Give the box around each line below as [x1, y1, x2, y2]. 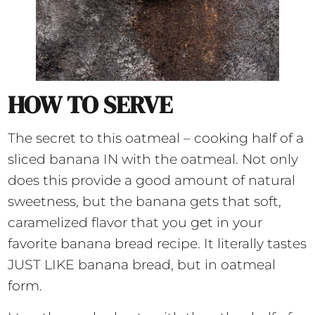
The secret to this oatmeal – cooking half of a [8, 130, 304, 147]
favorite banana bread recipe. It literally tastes [8, 236, 307, 252]
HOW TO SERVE [8, 88, 173, 122]
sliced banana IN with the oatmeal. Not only [8, 151, 299, 168]
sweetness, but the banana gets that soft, [8, 193, 282, 210]
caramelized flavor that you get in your [8, 214, 263, 231]
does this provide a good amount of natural [8, 172, 296, 189]
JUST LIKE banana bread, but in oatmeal [8, 257, 276, 274]
